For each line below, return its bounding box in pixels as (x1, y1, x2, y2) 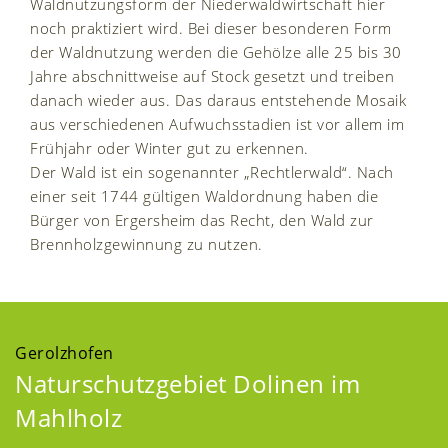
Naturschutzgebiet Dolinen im (15, 366, 360, 400)
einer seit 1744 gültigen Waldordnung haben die (30, 185, 378, 206)
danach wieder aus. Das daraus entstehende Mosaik (30, 89, 406, 110)
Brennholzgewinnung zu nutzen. (30, 233, 263, 254)
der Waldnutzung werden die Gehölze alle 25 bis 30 (30, 41, 402, 62)
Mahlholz (15, 400, 122, 434)
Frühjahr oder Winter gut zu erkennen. (30, 137, 309, 158)
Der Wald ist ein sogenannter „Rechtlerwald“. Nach (30, 161, 394, 182)
